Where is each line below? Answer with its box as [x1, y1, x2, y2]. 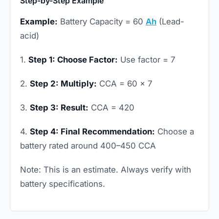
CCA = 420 [88, 103, 134, 113]
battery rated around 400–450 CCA [20, 141, 156, 151]
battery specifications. [20, 179, 105, 189]
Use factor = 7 [118, 55, 175, 65]
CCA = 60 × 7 [97, 79, 153, 89]
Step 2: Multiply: [30, 79, 97, 89]
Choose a [155, 127, 194, 137]
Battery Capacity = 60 [58, 17, 146, 27]
